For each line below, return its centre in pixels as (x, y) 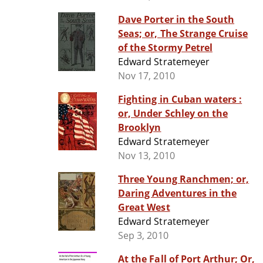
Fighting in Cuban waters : (180, 100)
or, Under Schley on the (173, 114)
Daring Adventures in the (178, 193)
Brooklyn (140, 128)
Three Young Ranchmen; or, (184, 179)
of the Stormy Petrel (165, 48)
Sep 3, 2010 (143, 236)
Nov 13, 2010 (146, 156)
